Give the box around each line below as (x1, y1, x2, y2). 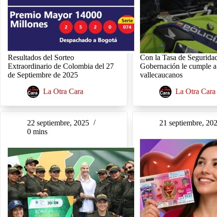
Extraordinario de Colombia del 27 (8, 62, 114, 70)
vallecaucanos (140, 70, 183, 79)
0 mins (27, 127, 47, 136)
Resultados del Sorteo (8, 53, 74, 62)
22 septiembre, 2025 (27, 119, 89, 127)
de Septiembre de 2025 (8, 70, 78, 79)
